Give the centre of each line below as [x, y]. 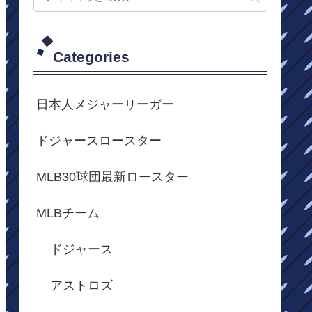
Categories [91, 57]
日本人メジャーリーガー [105, 105]
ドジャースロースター [99, 141]
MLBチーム [68, 213]
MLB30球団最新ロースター [112, 177]
